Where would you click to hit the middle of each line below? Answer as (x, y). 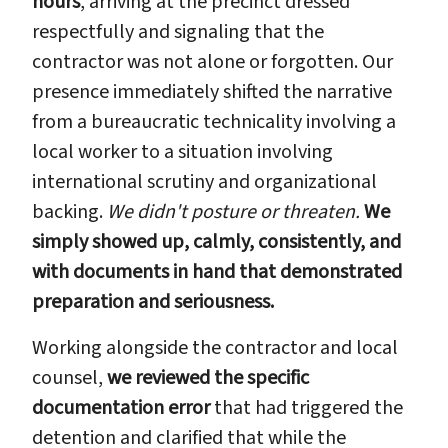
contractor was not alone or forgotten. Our (212, 61)
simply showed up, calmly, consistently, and (216, 241)
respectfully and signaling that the (178, 31)
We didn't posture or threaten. (233, 211)
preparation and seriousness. (153, 301)
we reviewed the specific (208, 377)
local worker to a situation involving (182, 151)
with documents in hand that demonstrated (217, 271)
